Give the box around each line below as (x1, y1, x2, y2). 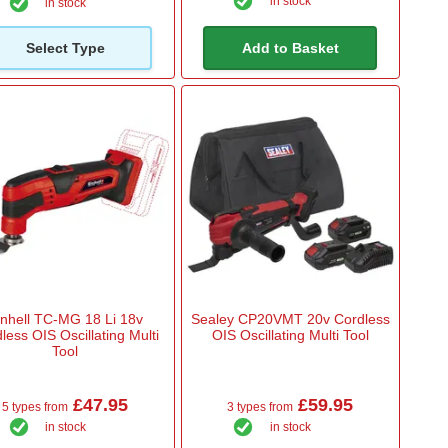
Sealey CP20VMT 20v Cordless (190, 311, 390, 328)
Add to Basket (241, 39, 339, 56)
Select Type (25, 39, 105, 56)
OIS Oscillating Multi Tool (211, 327, 369, 344)
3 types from (227, 400, 294, 415)
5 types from (2, 400, 69, 415)
